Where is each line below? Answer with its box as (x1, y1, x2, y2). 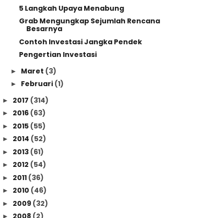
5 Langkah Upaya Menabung (18, 3, 124, 13)
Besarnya (26, 24, 62, 34)
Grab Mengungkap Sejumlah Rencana (18, 16, 160, 26)
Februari (20, 79, 54, 89)
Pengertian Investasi (18, 50, 97, 59)
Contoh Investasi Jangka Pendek (18, 36, 142, 47)
